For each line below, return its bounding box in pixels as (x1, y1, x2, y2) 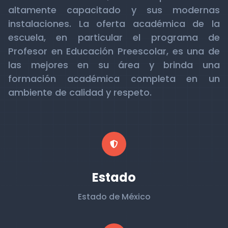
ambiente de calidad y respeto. (8, 86, 152, 99)
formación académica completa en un (8, 72, 220, 85)
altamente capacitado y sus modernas (8, 4, 220, 16)
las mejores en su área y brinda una (8, 59, 220, 71)
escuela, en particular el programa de (8, 31, 220, 44)
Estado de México (77, 191, 151, 203)
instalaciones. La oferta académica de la (8, 17, 220, 30)
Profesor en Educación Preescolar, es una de (8, 45, 220, 58)
